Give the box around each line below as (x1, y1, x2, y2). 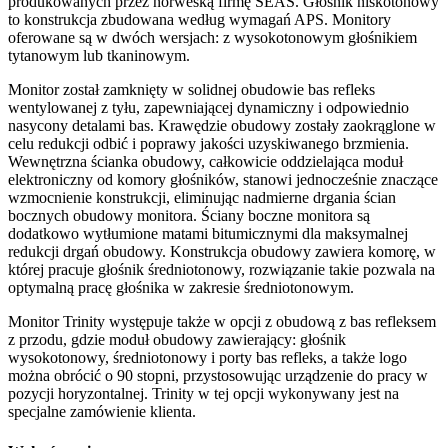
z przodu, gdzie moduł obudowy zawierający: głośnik (8, 331, 346, 349)
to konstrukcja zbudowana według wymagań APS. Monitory (8, 11, 391, 29)
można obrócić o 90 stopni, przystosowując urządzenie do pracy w (8, 367, 428, 385)
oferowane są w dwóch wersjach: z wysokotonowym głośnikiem (8, 29, 417, 47)
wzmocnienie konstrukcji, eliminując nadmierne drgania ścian (8, 189, 396, 207)
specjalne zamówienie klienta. (8, 403, 196, 421)
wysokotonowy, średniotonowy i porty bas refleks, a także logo (8, 349, 407, 367)
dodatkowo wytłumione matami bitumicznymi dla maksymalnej (8, 225, 408, 243)
